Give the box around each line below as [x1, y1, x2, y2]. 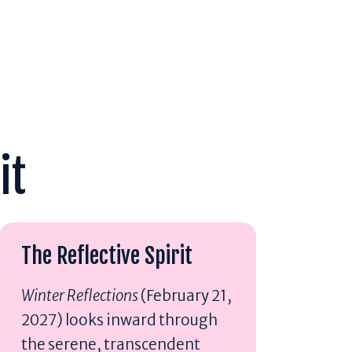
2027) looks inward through [21, 310, 218, 329]
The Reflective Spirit [21, 241, 193, 269]
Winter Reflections [21, 285, 139, 305]
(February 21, [138, 285, 233, 305]
